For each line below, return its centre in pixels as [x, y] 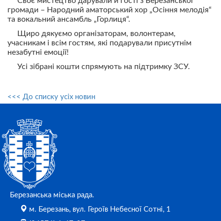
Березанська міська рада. [52, 195]
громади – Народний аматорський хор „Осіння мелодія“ [110, 10]
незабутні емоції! [38, 52]
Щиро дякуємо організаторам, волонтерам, [96, 34]
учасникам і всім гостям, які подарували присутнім [99, 43]
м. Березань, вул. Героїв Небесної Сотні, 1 [99, 209]
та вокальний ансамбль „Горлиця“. [69, 19]
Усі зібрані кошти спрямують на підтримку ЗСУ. [104, 67]
